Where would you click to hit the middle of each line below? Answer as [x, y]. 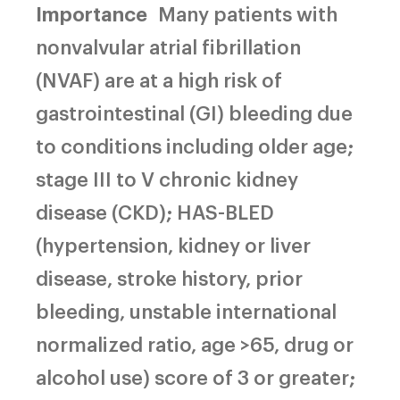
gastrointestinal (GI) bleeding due [194, 112]
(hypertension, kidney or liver [173, 244]
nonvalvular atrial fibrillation [168, 46]
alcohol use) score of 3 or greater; [196, 376]
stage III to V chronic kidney [167, 178]
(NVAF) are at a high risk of [159, 79]
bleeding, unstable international [186, 310]
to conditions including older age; [195, 145]
